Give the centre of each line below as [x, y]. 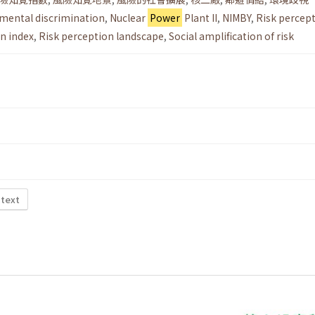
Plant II [199, 18]
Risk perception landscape [101, 36]
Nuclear [129, 18]
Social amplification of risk [231, 36]
